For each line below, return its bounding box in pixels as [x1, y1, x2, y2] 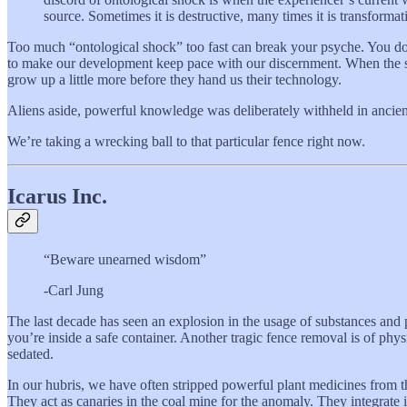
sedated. [7, 346, 54, 362]
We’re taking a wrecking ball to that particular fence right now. [7, 134, 365, 150]
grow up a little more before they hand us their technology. [7, 72, 342, 88]
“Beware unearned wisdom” [44, 252, 206, 268]
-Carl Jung [44, 283, 104, 299]
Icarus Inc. [7, 184, 107, 209]
